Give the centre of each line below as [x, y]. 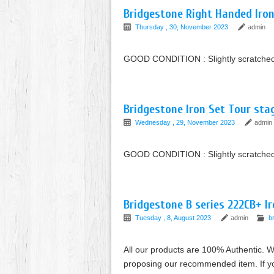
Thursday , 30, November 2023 [183, 27]
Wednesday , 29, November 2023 [186, 122]
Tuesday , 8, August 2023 [174, 218]
